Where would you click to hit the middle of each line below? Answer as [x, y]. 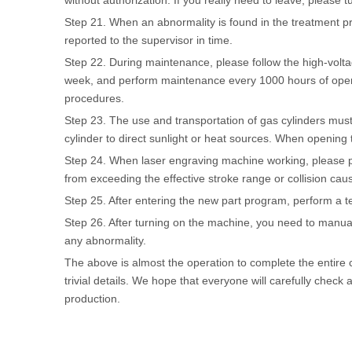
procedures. [94, 98]
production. [92, 299]
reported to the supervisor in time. [148, 40]
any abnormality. [105, 240]
